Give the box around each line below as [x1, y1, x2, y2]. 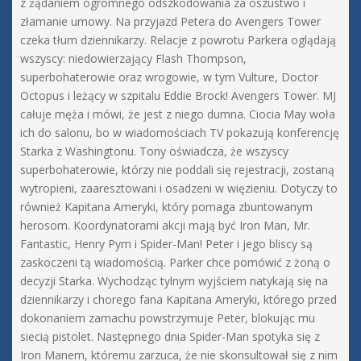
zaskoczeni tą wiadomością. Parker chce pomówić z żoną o [20, 255, 330, 271]
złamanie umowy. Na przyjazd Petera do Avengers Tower [20, 14, 321, 30]
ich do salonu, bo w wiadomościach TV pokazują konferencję [20, 125, 339, 141]
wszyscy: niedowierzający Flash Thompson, [20, 51, 247, 67]
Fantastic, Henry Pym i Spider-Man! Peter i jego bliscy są [20, 236, 313, 252]
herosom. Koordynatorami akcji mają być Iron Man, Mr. [20, 218, 310, 234]
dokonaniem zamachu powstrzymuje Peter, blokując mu [20, 310, 315, 326]
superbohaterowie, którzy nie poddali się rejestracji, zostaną [20, 162, 334, 178]
